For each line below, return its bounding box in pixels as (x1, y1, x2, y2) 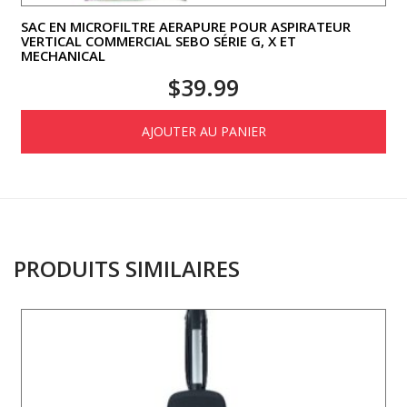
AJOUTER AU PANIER (141, 122, 266, 140)
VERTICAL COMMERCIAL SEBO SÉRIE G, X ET (21, 31, 296, 50)
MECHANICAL (21, 45, 105, 65)
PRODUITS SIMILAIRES (14, 253, 240, 283)
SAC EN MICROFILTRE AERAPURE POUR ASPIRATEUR (21, 16, 351, 35)
